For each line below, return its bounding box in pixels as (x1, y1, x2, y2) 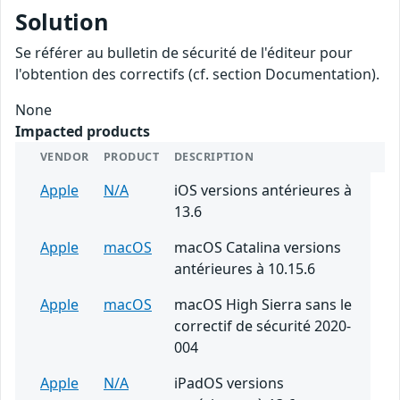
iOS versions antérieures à (174, 180, 352, 201)
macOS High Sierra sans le (174, 295, 352, 315)
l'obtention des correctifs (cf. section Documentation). (15, 64, 379, 85)
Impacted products (15, 121, 150, 142)
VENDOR (40, 149, 89, 165)
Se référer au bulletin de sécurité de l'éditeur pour (15, 43, 353, 63)
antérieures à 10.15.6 (174, 259, 315, 279)
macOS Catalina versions (174, 237, 341, 258)
